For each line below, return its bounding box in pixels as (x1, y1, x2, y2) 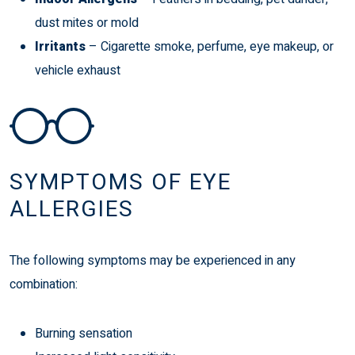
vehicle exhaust (35, 61, 120, 81)
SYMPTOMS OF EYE (10, 166, 231, 200)
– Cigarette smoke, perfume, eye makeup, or (86, 37, 334, 57)
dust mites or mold (35, 13, 139, 33)
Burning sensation (35, 324, 132, 344)
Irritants (35, 37, 86, 57)
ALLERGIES (10, 193, 134, 227)
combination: (10, 275, 78, 295)
